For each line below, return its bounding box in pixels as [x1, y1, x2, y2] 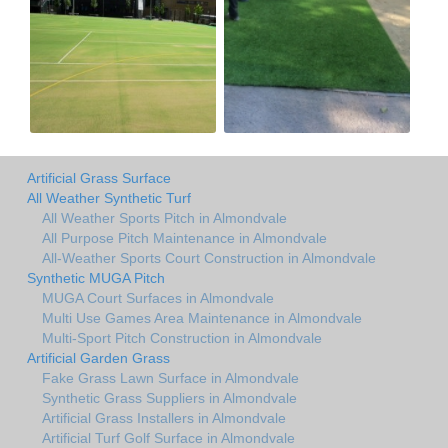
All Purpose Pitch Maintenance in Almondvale [42, 229, 327, 246]
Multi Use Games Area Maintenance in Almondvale [42, 309, 362, 326]
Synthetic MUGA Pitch [27, 269, 165, 286]
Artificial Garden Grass [27, 349, 170, 366]
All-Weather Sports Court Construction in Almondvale [42, 249, 376, 266]
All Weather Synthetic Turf [27, 189, 191, 206]
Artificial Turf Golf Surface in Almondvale [42, 429, 295, 446]
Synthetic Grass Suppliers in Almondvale [42, 389, 297, 406]
